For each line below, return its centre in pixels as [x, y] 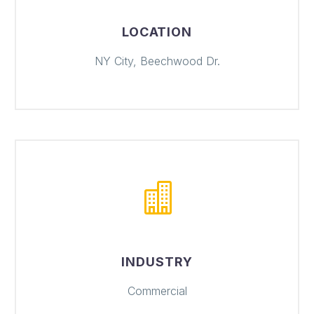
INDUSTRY [157, 261]
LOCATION [157, 32]
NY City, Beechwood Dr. [157, 61]
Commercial [157, 291]
